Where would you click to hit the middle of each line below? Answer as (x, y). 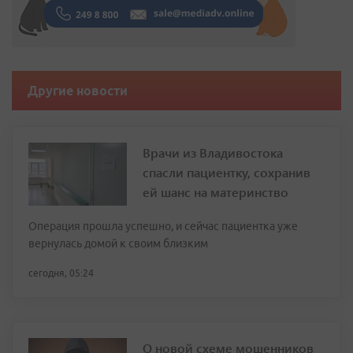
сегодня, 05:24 (61, 273)
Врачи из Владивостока (213, 153)
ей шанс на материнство (216, 192)
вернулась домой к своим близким (118, 244)
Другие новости (78, 91)
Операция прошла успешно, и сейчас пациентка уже (163, 227)
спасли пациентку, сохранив (227, 173)
